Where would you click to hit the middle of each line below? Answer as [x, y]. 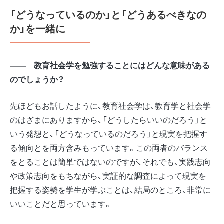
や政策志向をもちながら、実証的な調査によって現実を [108, 176]
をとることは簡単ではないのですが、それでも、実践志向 [110, 162]
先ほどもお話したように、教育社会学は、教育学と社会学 [110, 106]
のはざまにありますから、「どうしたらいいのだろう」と [109, 120]
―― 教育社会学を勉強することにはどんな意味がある [110, 65]
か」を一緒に [38, 28]
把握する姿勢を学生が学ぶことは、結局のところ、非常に [110, 190]
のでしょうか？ [37, 79]
